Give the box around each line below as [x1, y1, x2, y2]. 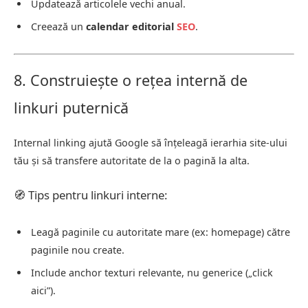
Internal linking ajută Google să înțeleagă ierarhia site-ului [14, 136, 287, 150]
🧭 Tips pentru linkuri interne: [14, 187, 168, 203]
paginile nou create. [31, 243, 124, 257]
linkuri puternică [14, 98, 129, 118]
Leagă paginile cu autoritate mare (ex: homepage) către [31, 225, 290, 239]
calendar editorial [86, 19, 177, 33]
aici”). [31, 283, 56, 297]
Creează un [31, 19, 86, 33]
